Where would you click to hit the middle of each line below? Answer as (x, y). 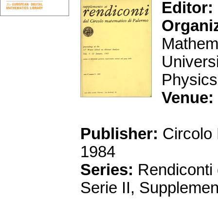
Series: (107, 170)
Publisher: (119, 134)
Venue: (188, 98)
